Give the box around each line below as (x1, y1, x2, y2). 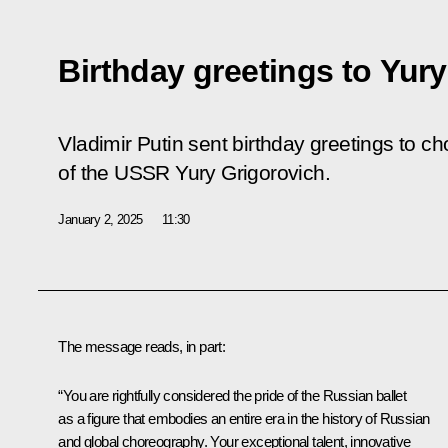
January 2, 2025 (58, 211, 143, 227)
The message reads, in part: (58, 337, 226, 355)
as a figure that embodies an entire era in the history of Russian (58, 409, 430, 427)
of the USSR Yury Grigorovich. (58, 160, 330, 185)
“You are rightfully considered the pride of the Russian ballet (58, 386, 407, 404)
